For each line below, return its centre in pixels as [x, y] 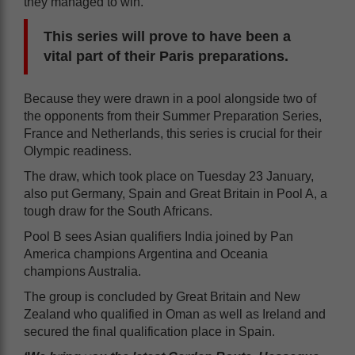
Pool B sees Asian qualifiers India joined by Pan [158, 236]
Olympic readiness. [79, 151]
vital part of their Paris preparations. [166, 56]
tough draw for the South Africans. [118, 211]
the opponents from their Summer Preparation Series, [173, 116]
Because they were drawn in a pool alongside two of [170, 98]
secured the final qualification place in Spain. [149, 331]
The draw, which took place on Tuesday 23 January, [169, 176]
